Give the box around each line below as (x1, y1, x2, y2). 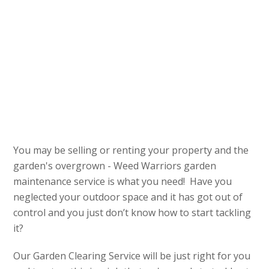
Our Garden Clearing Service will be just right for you (13, 249, 251, 263)
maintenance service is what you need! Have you (13, 175, 232, 189)
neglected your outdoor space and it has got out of (13, 190, 243, 204)
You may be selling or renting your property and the (13, 144, 249, 157)
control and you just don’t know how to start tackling (13, 206, 252, 220)
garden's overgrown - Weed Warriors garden (13, 159, 217, 173)
